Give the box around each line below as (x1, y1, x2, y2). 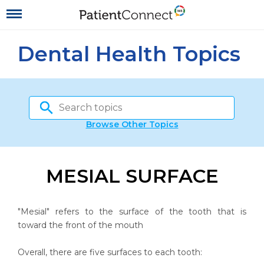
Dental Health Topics (18, 41, 240, 67)
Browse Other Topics (85, 119, 179, 130)
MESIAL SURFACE (45, 164, 219, 187)
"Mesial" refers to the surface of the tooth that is (18, 206, 246, 217)
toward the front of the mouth (18, 220, 143, 230)
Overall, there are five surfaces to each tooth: (18, 247, 202, 258)
